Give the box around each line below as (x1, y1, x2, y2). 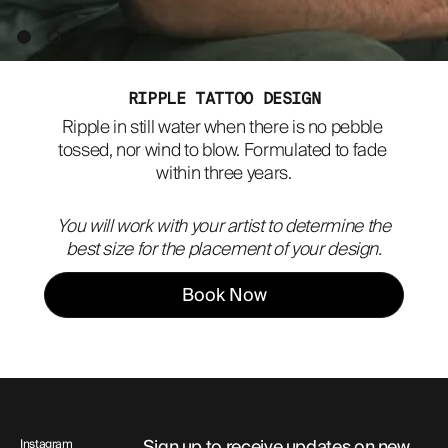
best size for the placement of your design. (66, 240, 382, 259)
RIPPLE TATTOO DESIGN (127, 87, 321, 109)
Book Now (181, 282, 267, 307)
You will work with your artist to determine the (57, 217, 391, 236)
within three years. (156, 164, 292, 183)
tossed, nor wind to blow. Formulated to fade (58, 141, 387, 160)
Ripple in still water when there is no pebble (61, 118, 383, 137)
